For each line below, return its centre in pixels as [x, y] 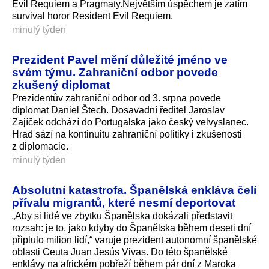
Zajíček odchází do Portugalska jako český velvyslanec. [130, 122]
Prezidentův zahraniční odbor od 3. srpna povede [116, 98]
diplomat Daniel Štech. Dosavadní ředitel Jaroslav [118, 110]
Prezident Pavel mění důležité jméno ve [120, 60]
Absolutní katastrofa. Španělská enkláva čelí [134, 189]
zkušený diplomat [61, 85]
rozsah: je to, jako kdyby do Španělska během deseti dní [131, 228]
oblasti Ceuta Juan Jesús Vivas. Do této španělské [120, 252]
